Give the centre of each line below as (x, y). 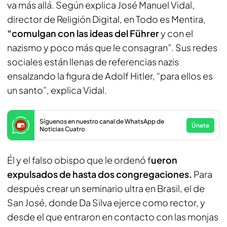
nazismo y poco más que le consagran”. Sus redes (112, 47)
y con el (177, 33)
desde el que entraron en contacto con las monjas (113, 217)
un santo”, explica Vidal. (57, 90)
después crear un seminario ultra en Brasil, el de (106, 188)
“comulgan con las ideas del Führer (84, 33)
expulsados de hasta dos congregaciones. (100, 174)
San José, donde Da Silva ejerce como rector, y (106, 202)
